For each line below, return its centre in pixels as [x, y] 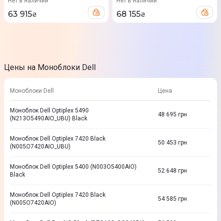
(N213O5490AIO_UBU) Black [49, 118]
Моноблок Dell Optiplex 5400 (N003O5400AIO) [73, 167]
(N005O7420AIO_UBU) [40, 147]
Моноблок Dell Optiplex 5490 [49, 110]
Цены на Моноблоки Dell [50, 67]
